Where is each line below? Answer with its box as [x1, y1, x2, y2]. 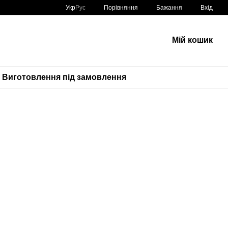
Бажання [156, 4, 182, 11]
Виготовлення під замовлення [2, 73, 126, 81]
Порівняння [104, 4, 138, 11]
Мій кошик [172, 36, 213, 44]
